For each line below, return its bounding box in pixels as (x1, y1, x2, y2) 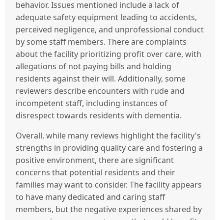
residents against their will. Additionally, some (16, 73, 186, 84)
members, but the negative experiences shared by (16, 204, 202, 215)
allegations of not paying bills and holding (16, 61, 171, 72)
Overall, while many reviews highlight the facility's (16, 130, 201, 141)
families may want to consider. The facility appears (16, 179, 202, 191)
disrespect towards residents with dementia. (16, 110, 182, 121)
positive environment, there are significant (16, 155, 174, 166)
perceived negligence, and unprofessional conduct (16, 24, 204, 35)
